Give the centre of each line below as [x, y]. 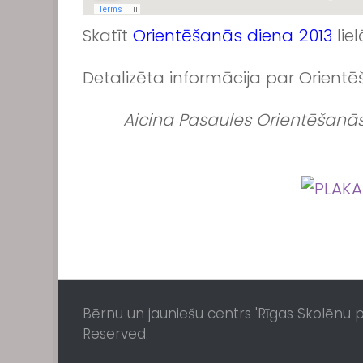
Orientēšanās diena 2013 [233, 35]
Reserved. [115, 333]
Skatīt [108, 35]
